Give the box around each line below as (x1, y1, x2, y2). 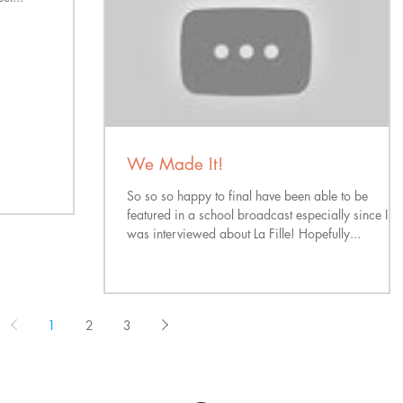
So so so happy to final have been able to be (127, 187, 368, 204)
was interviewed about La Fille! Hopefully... (127, 225, 361, 242)
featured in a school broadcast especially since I (127, 206, 388, 223)
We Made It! (127, 153, 223, 175)
